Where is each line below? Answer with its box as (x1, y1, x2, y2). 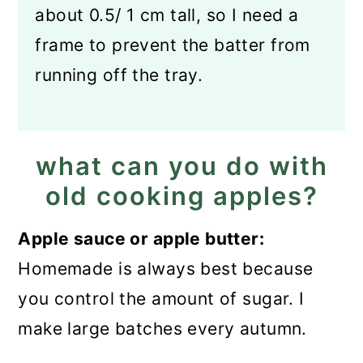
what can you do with (35, 151, 328, 181)
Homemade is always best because (18, 258, 314, 279)
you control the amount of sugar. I (18, 288, 305, 309)
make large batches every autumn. (18, 318, 307, 339)
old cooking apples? (45, 181, 318, 211)
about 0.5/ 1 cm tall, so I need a (35, 5, 299, 25)
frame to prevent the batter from (35, 35, 310, 55)
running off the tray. (35, 65, 203, 85)
